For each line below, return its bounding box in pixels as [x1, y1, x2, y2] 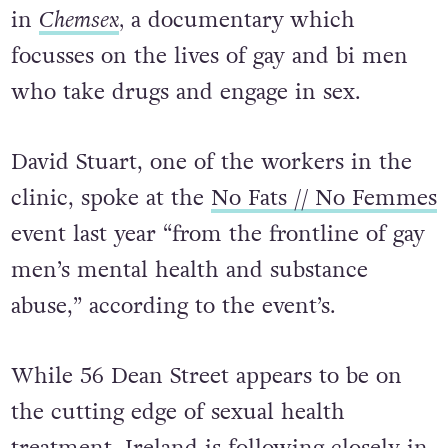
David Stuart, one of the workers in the [10, 147, 412, 178]
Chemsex [38, 5, 119, 36]
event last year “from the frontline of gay [10, 219, 425, 250]
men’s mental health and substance [10, 255, 368, 286]
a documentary [123, 5, 284, 36]
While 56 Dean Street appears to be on [10, 403, 402, 434]
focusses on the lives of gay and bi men [10, 41, 408, 72]
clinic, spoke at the [10, 183, 211, 214]
